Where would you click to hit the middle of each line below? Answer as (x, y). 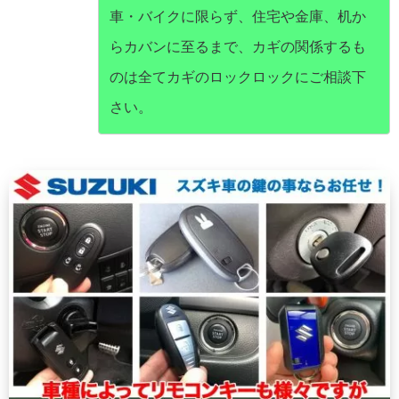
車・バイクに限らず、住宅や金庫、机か (238, 16)
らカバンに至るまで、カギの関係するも (238, 46)
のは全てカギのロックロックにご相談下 (238, 77)
